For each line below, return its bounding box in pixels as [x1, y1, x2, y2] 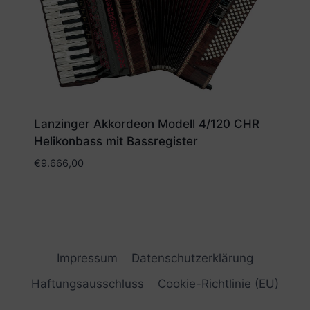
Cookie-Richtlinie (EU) [158, 277, 280, 291]
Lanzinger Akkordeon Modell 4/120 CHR [33, 116, 259, 131]
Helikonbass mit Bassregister [33, 134, 198, 148]
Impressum [56, 251, 118, 265]
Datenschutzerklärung [131, 251, 254, 265]
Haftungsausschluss [30, 277, 144, 291]
